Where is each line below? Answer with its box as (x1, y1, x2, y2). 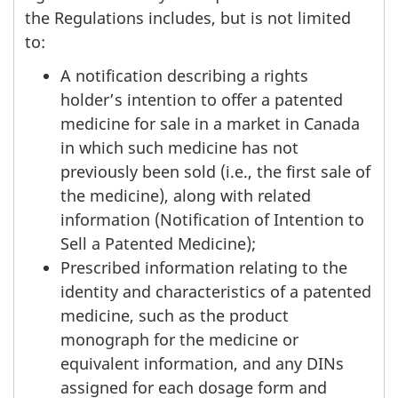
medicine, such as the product (60, 305, 289, 327)
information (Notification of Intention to (60, 209, 364, 231)
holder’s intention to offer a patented (60, 89, 343, 111)
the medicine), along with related (60, 185, 311, 207)
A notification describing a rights (60, 65, 308, 87)
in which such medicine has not (60, 137, 298, 159)
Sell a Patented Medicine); (60, 233, 256, 255)
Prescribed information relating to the (60, 257, 347, 279)
